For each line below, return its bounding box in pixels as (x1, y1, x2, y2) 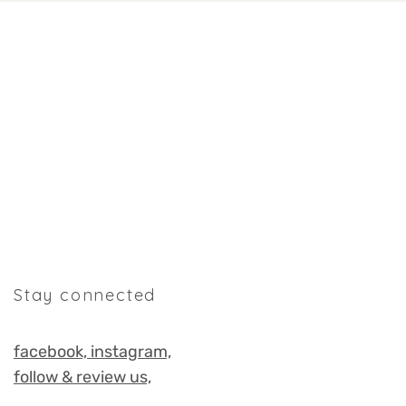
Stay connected (14, 285, 157, 305)
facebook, (14, 342, 91, 362)
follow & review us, (14, 367, 151, 387)
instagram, (91, 342, 171, 362)
